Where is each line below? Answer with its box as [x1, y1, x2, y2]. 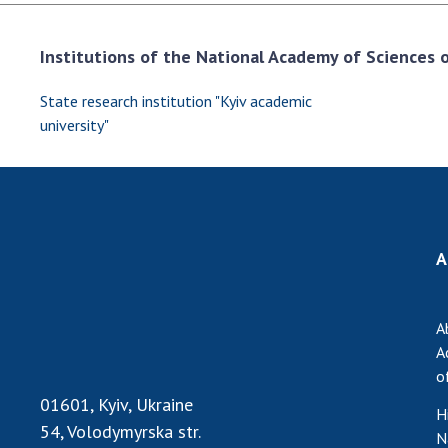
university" [40, 115, 109, 135]
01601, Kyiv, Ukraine [40, 392, 193, 416]
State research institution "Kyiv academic [40, 91, 312, 111]
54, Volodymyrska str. [40, 419, 201, 443]
